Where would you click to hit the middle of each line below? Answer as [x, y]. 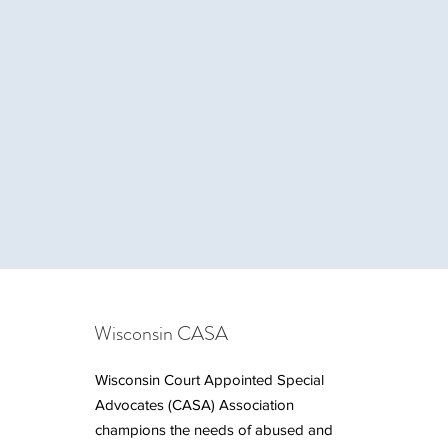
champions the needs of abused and [214, 429]
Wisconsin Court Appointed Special [209, 379]
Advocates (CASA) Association [194, 404]
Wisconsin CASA [161, 333]
